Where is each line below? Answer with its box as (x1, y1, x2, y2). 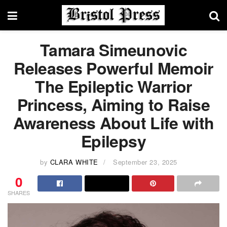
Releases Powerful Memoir (14, 56, 213, 80)
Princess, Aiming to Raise (17, 93, 210, 116)
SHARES (8, 188, 30, 197)
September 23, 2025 (113, 157, 177, 167)
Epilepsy (81, 129, 146, 153)
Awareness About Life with (13, 111, 214, 134)
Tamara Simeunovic (40, 38, 187, 61)
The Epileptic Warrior (35, 74, 192, 98)
